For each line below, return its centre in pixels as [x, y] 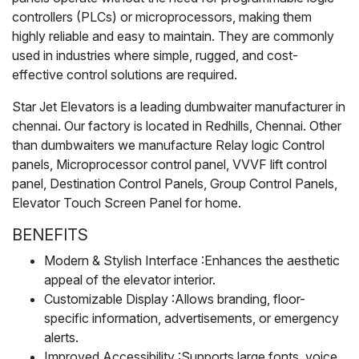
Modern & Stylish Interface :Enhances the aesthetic [192, 260]
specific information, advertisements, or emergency [192, 318]
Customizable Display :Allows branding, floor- [175, 298]
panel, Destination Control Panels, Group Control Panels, [175, 183]
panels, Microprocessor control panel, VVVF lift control [169, 164]
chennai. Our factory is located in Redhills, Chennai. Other [177, 125]
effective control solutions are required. [125, 74]
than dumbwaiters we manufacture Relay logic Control [168, 145]
